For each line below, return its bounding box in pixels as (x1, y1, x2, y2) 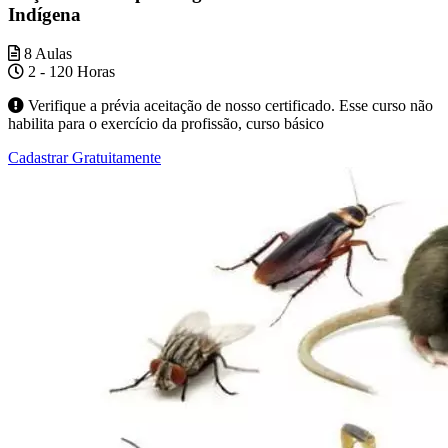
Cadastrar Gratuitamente (8, 148, 161, 166)
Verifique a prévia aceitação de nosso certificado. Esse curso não (24, 96, 433, 114)
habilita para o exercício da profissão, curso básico (8, 114, 324, 132)
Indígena (8, 4, 81, 26)
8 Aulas (20, 44, 72, 62)
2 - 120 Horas (24, 62, 115, 80)
